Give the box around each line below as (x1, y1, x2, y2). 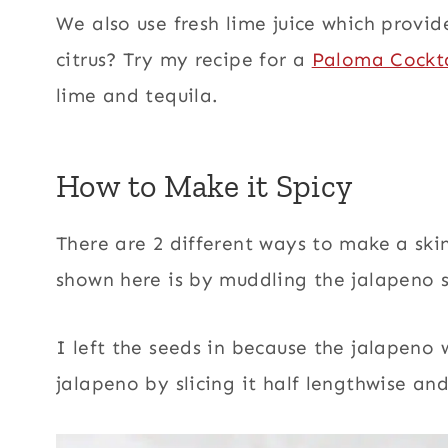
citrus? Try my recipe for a (56, 47, 312, 71)
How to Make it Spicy (56, 166, 353, 205)
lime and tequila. (56, 83, 219, 107)
